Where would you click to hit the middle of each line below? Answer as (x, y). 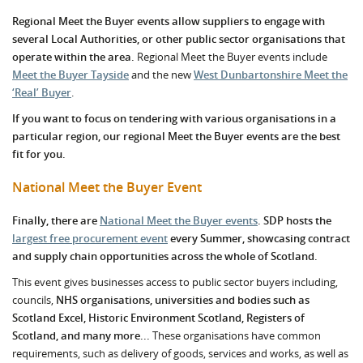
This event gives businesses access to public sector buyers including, (175, 282)
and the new (161, 75)
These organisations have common (235, 335)
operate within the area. (73, 57)
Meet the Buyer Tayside (70, 75)
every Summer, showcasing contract (259, 238)
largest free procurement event (90, 238)
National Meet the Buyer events (179, 220)
